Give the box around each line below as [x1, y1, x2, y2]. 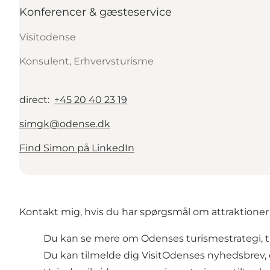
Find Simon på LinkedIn [19, 142, 134, 154]
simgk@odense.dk [19, 118, 110, 130]
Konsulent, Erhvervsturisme [19, 55, 154, 67]
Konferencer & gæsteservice [19, 5, 172, 19]
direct [19, 93, 48, 105]
